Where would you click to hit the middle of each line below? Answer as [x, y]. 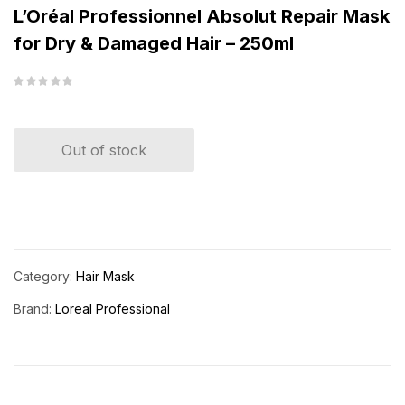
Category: [45, 276]
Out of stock [104, 150]
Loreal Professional [113, 309]
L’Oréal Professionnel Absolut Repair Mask [202, 16]
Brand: [34, 309]
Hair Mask [105, 276]
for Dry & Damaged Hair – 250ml [154, 43]
